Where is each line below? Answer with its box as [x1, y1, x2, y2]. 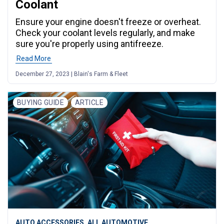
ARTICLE [75, 98, 103, 107]
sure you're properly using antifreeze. [15, 38, 163, 49]
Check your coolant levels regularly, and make [15, 27, 195, 38]
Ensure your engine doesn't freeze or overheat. [15, 16, 201, 27]
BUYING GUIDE [17, 98, 64, 107]
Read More [16, 54, 51, 63]
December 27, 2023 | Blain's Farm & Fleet [15, 70, 128, 78]
